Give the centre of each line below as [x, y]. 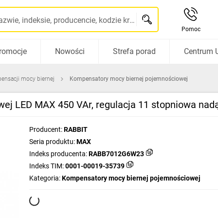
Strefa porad [134, 51]
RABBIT [76, 129]
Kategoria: [45, 178]
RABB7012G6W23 [116, 154]
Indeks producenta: [58, 154]
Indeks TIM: [46, 166]
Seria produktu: [52, 142]
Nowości [70, 51]
